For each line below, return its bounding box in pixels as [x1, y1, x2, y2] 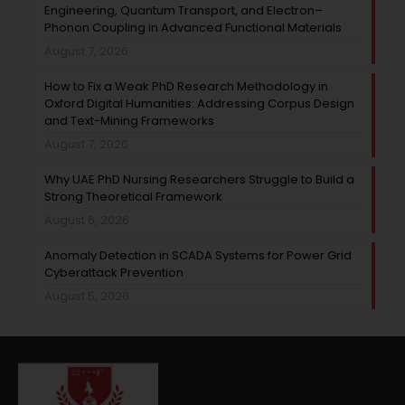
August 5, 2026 [43, 287, 129, 305]
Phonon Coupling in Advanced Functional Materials [43, 18, 342, 36]
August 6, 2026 [43, 211, 129, 229]
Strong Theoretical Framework [43, 187, 222, 205]
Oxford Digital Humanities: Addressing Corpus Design [43, 94, 354, 112]
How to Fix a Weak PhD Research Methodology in [43, 77, 328, 95]
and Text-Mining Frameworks [43, 111, 214, 129]
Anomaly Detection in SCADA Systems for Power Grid [43, 246, 352, 264]
